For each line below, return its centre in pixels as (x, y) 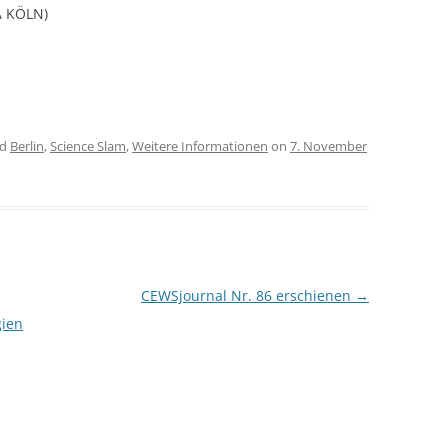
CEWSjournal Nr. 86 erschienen (247, 295)
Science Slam (88, 146)
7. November (328, 146)
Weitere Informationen (200, 146)
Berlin (27, 146)
